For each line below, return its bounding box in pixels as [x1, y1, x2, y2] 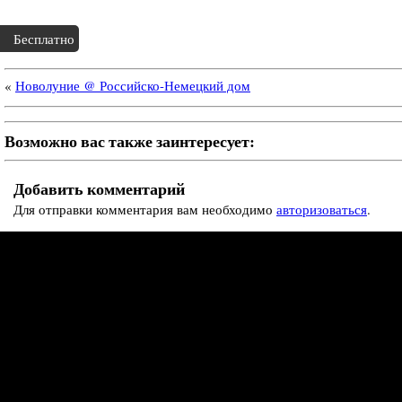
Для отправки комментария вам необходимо [13, 200, 276, 219]
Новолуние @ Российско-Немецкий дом [15, 76, 250, 95]
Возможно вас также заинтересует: [4, 129, 255, 153]
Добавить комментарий [13, 177, 185, 201]
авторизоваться [276, 200, 367, 219]
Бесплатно [13, 30, 74, 48]
